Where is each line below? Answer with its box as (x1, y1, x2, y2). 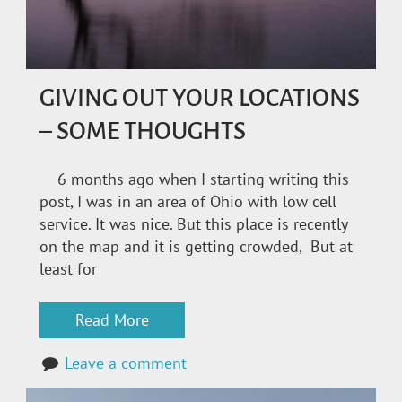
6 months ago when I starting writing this (39, 169, 349, 190)
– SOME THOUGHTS (39, 118, 246, 145)
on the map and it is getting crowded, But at (39, 236, 353, 258)
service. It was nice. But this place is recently (39, 214, 347, 235)
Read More (75, 310, 149, 331)
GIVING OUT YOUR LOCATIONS (39, 85, 360, 112)
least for (39, 258, 97, 280)
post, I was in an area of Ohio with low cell (39, 191, 336, 213)
